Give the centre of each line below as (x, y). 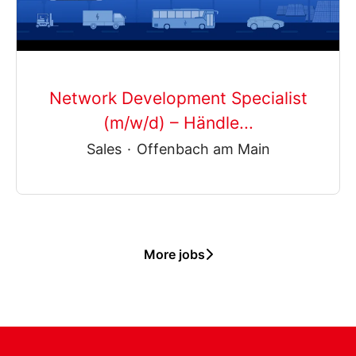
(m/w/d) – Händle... (178, 122)
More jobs (174, 255)
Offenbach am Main (203, 149)
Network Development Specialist (178, 98)
